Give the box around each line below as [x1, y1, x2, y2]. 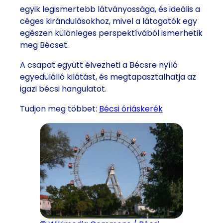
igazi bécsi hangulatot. [20, 83, 107, 95]
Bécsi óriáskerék [99, 103, 163, 115]
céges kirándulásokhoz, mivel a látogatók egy [20, 15, 197, 27]
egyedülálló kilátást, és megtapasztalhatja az [20, 71, 196, 83]
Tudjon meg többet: [20, 103, 99, 115]
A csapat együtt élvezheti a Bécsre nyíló [20, 59, 178, 71]
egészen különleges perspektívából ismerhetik [20, 27, 203, 39]
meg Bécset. [20, 39, 69, 51]
